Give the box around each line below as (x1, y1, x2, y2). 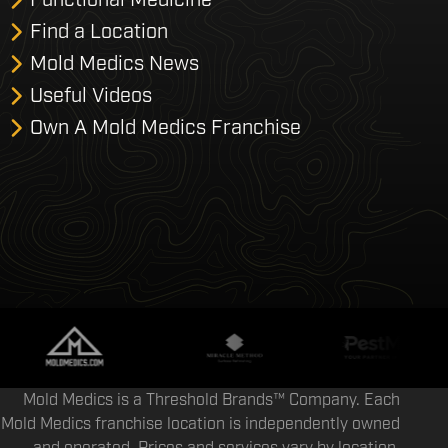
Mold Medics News (30, 50, 200, 76)
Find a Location (30, 18, 169, 44)
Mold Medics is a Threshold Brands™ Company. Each (22, 389, 400, 410)
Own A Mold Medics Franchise (30, 114, 302, 140)
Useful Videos (30, 82, 153, 108)
